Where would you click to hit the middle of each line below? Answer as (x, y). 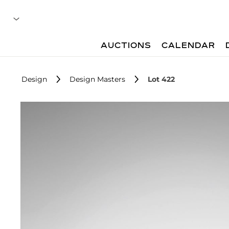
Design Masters (97, 79)
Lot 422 (161, 79)
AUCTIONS (126, 46)
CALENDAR (189, 46)
